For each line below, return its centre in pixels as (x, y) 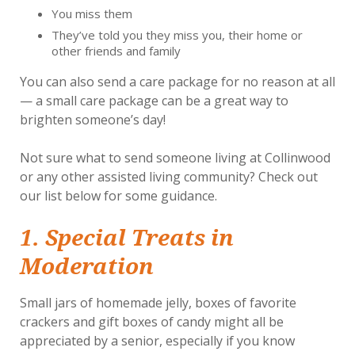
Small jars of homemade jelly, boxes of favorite (158, 302)
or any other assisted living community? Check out (169, 176)
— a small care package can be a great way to (154, 100)
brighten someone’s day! (93, 119)
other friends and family (116, 50)
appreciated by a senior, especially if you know (157, 340)
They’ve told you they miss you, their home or (177, 34)
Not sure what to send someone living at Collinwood (175, 157)
